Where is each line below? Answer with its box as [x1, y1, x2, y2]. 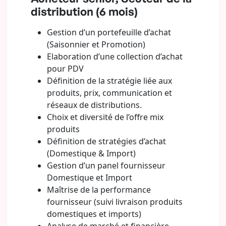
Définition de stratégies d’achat [47, 136, 166, 147]
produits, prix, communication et [47, 87, 172, 98]
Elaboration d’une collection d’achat [47, 51, 183, 62]
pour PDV [47, 63, 84, 74]
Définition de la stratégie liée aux [47, 75, 172, 86]
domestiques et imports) [47, 208, 141, 219]
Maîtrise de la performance [47, 184, 151, 195]
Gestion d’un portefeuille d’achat [47, 27, 171, 38]
